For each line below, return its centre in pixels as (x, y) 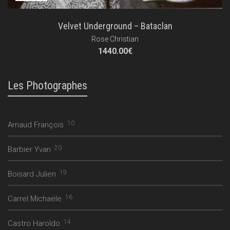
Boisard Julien (32, 174)
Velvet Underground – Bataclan (115, 26)
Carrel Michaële (35, 199)
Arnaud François (36, 125)
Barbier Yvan (29, 150)
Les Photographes (47, 86)
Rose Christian (115, 39)
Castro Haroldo (34, 224)
